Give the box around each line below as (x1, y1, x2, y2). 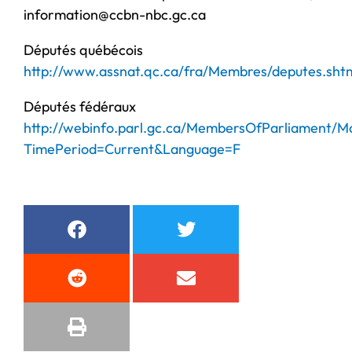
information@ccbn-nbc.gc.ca (24, 5, 206, 24)
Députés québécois (24, 40, 143, 59)
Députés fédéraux (24, 97, 136, 115)
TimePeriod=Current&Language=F (24, 139, 240, 158)
